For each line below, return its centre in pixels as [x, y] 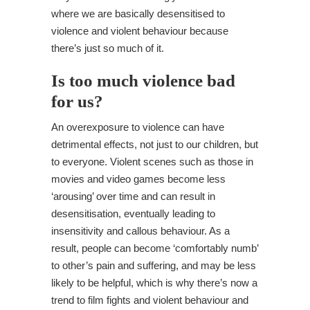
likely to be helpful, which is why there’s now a [154, 283]
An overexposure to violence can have [138, 127]
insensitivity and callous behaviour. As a [140, 231]
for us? [77, 101]
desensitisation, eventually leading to [133, 213]
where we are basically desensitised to [138, 13]
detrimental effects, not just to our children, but [155, 144]
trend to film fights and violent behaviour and [150, 300]
